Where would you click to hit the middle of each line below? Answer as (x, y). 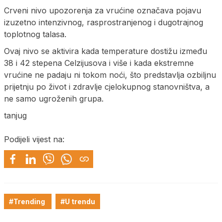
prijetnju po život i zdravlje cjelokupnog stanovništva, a (107, 86)
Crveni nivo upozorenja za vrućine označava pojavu (103, 10)
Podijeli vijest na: (34, 139)
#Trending (28, 201)
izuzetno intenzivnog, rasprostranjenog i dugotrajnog (104, 22)
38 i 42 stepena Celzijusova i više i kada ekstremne (99, 63)
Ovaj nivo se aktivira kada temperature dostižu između (106, 51)
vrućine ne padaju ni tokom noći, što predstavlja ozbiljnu (110, 75)
